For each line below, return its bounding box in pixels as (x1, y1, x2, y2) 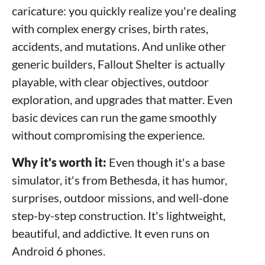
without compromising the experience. (12, 127, 205, 142)
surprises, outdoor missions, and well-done (12, 190, 228, 205)
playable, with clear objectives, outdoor (12, 74, 209, 89)
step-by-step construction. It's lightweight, (12, 208, 225, 222)
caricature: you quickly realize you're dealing (12, 3, 236, 18)
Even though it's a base (109, 154, 225, 169)
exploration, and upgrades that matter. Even (12, 92, 232, 106)
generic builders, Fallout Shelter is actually (12, 56, 225, 71)
